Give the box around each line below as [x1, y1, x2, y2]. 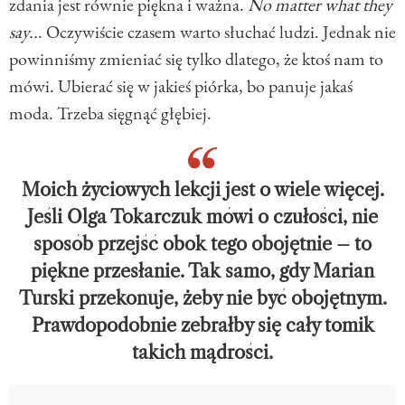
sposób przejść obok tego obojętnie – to [33, 232, 372, 255]
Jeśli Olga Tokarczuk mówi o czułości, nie [27, 205, 378, 228]
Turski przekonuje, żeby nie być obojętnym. [18, 287, 387, 309]
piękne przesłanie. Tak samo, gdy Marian [31, 259, 374, 282]
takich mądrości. [132, 341, 273, 363]
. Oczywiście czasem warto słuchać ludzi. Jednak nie [38, 19, 396, 43]
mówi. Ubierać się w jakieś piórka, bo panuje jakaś [9, 73, 353, 98]
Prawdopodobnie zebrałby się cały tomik [31, 314, 374, 336]
